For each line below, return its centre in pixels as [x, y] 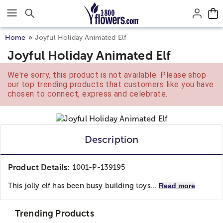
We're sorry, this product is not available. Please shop [107, 75]
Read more [177, 186]
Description [111, 139]
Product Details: [39, 167]
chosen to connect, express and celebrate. [88, 94]
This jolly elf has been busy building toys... [84, 186]
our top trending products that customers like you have [111, 84]
